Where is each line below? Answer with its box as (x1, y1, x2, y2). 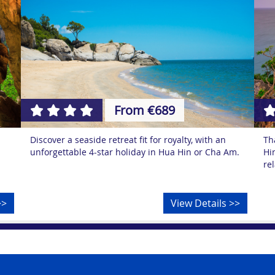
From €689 (114, 102, 175, 118)
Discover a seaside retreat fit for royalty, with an (30, 134, 226, 145)
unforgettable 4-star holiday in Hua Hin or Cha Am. (30, 146, 239, 158)
